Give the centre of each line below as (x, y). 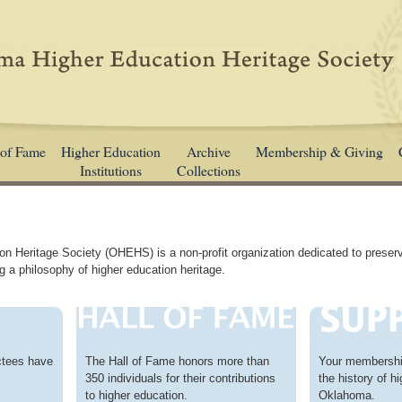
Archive (208, 151)
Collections (208, 170)
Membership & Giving (319, 151)
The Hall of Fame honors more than (177, 362)
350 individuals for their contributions (180, 379)
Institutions (111, 170)
